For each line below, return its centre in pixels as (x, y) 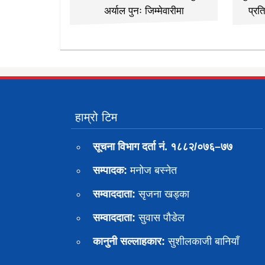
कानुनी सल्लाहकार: (129, 242)
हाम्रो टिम (96, 117)
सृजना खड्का (162, 194)
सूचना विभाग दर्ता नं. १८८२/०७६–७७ (163, 147)
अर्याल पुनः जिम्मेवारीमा (144, 11)
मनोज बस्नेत (152, 171)
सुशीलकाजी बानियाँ (202, 242)
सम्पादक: (110, 171)
